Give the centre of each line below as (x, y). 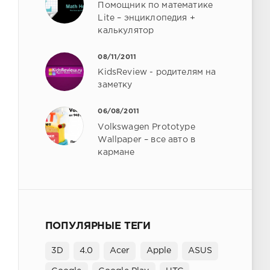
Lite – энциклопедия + (146, 18)
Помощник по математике (155, 5)
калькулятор (126, 30)
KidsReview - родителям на (157, 73)
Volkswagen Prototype (146, 127)
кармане (116, 153)
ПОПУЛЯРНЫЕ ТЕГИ (98, 227)
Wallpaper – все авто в (147, 140)
